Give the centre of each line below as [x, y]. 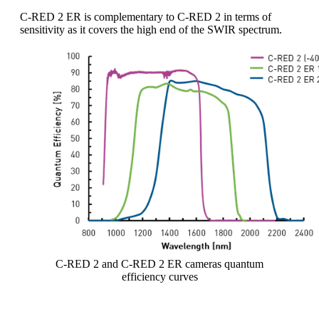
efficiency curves [159, 277]
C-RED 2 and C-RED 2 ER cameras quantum [159, 264]
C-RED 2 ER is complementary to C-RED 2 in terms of [146, 17]
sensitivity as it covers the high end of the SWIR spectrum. [151, 30]
